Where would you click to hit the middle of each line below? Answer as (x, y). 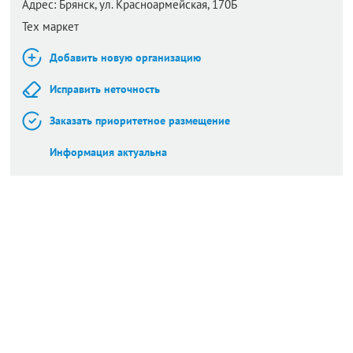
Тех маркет (50, 26)
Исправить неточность (105, 89)
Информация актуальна (108, 152)
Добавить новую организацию (125, 58)
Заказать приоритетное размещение (140, 121)
